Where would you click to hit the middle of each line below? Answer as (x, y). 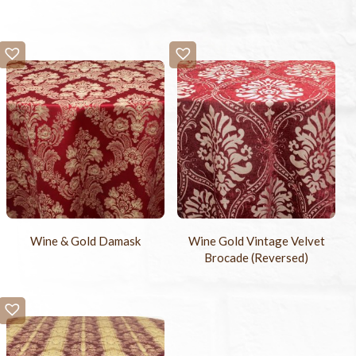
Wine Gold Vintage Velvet (256, 241)
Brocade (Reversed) (257, 258)
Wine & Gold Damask (86, 241)
